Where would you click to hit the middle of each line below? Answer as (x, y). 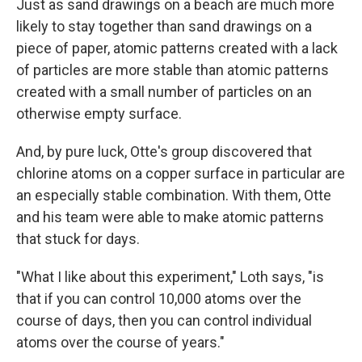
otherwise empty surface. (99, 113)
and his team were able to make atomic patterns (170, 217)
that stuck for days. (78, 238)
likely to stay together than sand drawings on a (164, 26)
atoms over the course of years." (120, 342)
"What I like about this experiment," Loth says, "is (170, 276)
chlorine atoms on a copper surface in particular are (181, 173)
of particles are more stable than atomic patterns (173, 69)
